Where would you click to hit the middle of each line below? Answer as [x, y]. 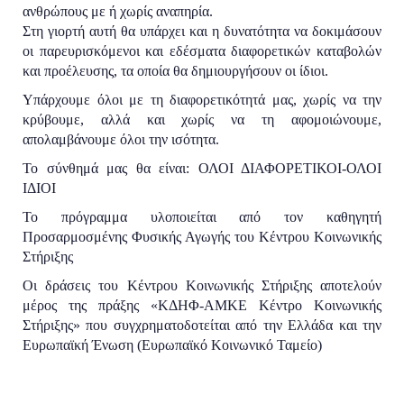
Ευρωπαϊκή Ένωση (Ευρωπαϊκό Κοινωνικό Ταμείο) [172, 345]
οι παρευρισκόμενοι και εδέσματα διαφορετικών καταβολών [202, 51]
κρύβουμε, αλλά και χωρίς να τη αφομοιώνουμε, [202, 120]
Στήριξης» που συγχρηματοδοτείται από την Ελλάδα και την [202, 326]
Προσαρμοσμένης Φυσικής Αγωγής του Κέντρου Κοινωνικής [202, 237]
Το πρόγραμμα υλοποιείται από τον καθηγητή [202, 217]
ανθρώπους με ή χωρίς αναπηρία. [118, 12]
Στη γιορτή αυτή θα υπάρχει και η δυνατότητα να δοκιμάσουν [202, 32]
